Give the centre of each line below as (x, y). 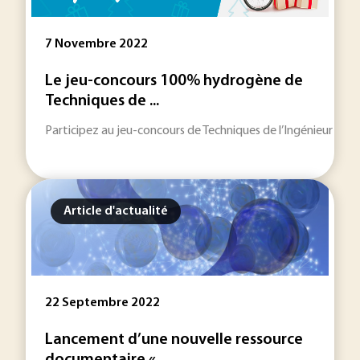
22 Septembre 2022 (102, 303)
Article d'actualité (116, 211)
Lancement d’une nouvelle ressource (174, 340)
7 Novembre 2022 (96, 44)
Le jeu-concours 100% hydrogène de (174, 81)
